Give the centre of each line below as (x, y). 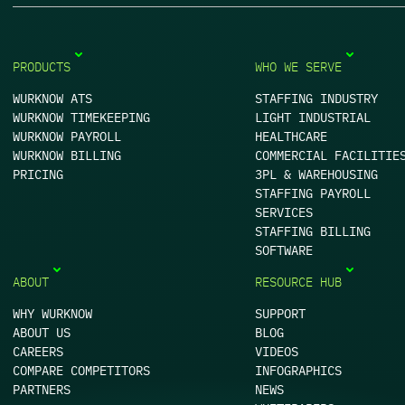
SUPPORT (280, 313)
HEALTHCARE (291, 136)
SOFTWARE (284, 250)
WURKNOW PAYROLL (67, 136)
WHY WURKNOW (52, 313)
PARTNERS (42, 389)
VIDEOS (277, 351)
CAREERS (38, 351)
